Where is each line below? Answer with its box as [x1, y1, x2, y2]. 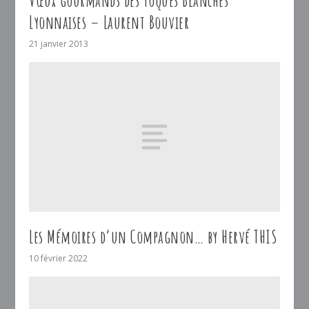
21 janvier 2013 [29, 37, 89, 50]
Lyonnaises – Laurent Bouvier [29, 10, 190, 33]
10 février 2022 [29, 252, 88, 265]
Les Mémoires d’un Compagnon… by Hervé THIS [29, 226, 277, 248]
